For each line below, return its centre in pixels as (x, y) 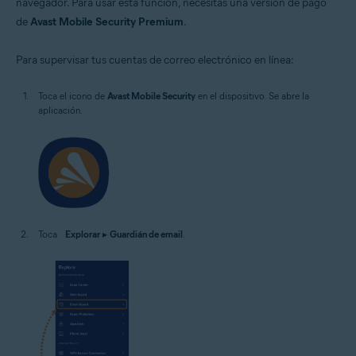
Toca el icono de (73, 96)
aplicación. (60, 110)
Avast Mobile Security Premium (107, 22)
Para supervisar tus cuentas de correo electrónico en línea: (155, 60)
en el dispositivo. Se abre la (252, 96)
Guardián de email (146, 234)
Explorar (83, 234)
